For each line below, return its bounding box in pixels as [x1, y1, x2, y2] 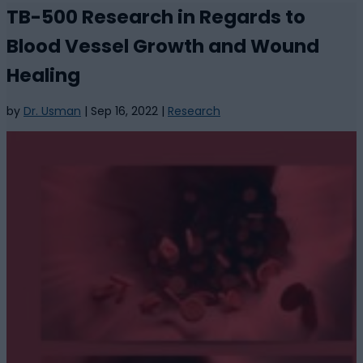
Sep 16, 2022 [91, 102, 158, 119]
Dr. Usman [23, 102, 81, 119]
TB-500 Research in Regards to [6, 4, 305, 31]
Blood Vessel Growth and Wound [6, 33, 319, 60]
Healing [6, 62, 80, 89]
